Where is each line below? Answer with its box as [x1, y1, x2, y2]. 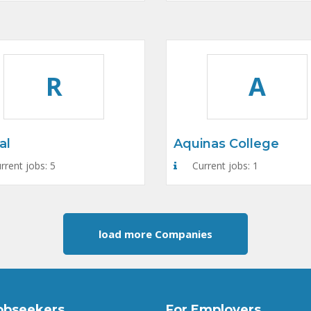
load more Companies [99, 227, 212, 241]
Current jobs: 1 [190, 159, 258, 172]
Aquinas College [174, 136, 279, 151]
